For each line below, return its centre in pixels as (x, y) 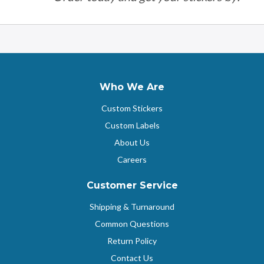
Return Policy (132, 240)
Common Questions (132, 223)
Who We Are (132, 87)
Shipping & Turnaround (132, 206)
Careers (132, 159)
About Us (132, 142)
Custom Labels (132, 125)
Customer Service (132, 185)
